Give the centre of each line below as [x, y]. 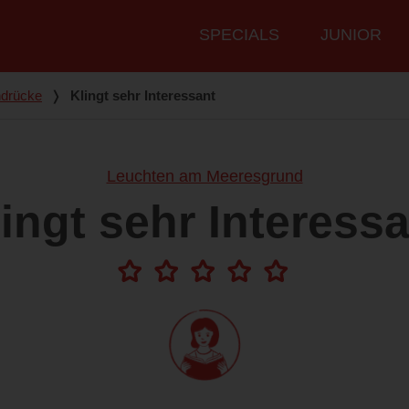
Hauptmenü [222, 25]
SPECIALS [239, 35]
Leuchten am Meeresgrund [204, 177]
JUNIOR [351, 35]
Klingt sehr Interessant [143, 96]
